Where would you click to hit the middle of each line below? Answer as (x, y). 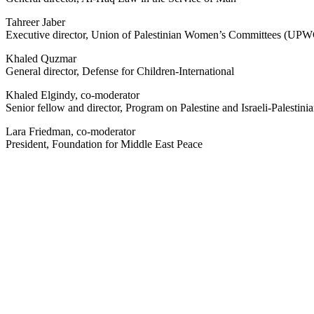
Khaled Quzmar (41, 58)
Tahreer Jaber (35, 22)
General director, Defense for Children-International (120, 71)
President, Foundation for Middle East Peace (104, 144)
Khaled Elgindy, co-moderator (73, 95)
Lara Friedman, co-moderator (70, 131)
